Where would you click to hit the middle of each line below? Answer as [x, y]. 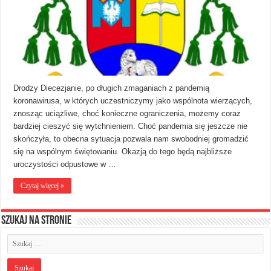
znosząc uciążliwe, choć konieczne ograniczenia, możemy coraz [127, 113]
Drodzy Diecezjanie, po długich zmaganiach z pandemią [112, 88]
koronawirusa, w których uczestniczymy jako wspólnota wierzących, [133, 100]
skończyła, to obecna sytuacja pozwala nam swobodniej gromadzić [131, 139]
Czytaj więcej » [43, 185]
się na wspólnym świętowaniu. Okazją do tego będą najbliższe [123, 151]
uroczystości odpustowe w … [65, 164]
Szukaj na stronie [37, 220]
